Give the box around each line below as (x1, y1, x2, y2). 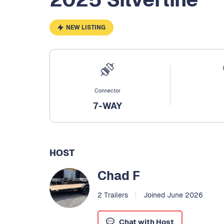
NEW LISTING (65, 23, 105, 32)
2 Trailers (97, 190, 128, 199)
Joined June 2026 (143, 190, 203, 199)
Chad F (97, 167, 140, 183)
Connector (94, 86, 121, 94)
